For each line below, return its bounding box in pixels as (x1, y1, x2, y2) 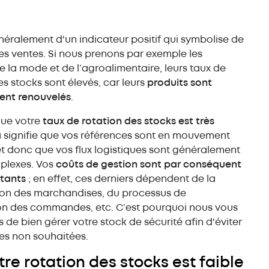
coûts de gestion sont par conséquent (56, 160, 241, 169)
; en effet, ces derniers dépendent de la (26, 174, 216, 184)
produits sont (147, 78, 212, 88)
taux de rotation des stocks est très (43, 116, 214, 126)
